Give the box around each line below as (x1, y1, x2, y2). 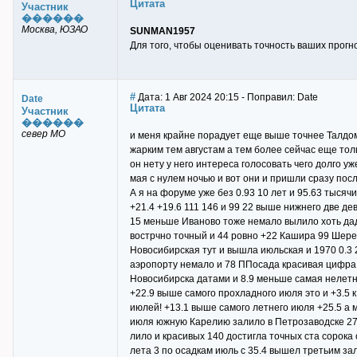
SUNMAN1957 (130, 25, 195, 37)
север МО (22, 128, 65, 139)
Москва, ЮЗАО (22, 24, 88, 35)
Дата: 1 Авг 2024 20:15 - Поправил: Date (135, 92, 318, 103)
